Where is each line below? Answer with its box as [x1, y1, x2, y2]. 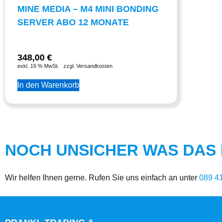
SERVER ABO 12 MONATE [17, 17, 129, 28]
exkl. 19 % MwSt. [17, 63, 59, 69]
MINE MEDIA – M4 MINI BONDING [17, 4, 159, 14]
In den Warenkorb [17, 81, 79, 90]
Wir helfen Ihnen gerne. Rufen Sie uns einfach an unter [5, 173, 199, 182]
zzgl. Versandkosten [63, 63, 112, 69]
